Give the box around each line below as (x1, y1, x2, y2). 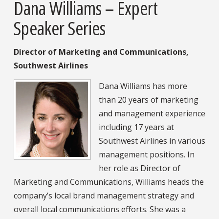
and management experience (99, 108, 205, 119)
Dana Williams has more (99, 80, 187, 91)
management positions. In (99, 149, 195, 160)
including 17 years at (99, 121, 174, 132)
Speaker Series (14, 15, 106, 41)
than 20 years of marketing (99, 94, 198, 105)
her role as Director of (99, 162, 180, 174)
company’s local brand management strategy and (14, 190, 194, 201)
